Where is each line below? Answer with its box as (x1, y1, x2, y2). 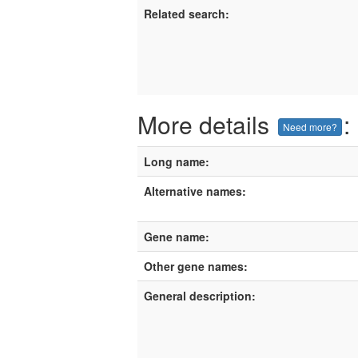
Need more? (283, 119, 337, 133)
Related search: (144, 6, 229, 22)
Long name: (144, 153, 209, 169)
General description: (144, 287, 256, 304)
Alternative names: (144, 182, 246, 199)
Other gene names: (144, 257, 248, 274)
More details (137, 107, 276, 141)
